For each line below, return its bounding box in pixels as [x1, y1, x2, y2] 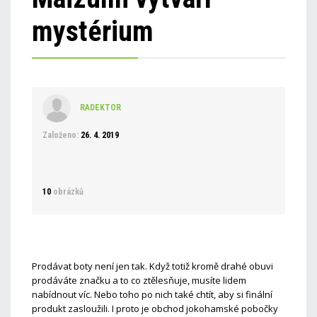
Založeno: [42, 130, 79, 140]
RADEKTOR [80, 103, 121, 113]
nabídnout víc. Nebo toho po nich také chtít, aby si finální [32, 288, 272, 301]
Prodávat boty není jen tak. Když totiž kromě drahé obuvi [32, 260, 273, 272]
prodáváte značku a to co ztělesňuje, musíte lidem [32, 274, 246, 287]
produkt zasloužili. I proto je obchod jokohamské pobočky [32, 302, 278, 315]
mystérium [32, 15, 154, 48]
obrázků [53, 187, 83, 197]
